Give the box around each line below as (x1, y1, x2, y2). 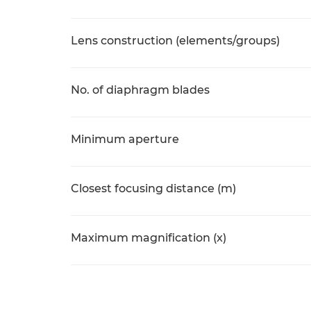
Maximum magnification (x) (71, 231, 226, 244)
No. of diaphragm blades (71, 83, 210, 96)
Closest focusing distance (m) (71, 182, 236, 195)
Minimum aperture (71, 133, 179, 146)
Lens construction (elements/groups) (71, 34, 280, 47)
